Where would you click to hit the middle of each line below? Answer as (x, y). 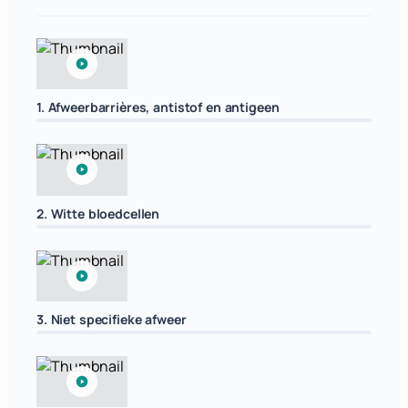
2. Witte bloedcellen (98, 213)
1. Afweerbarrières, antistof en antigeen (158, 107)
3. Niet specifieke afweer (112, 319)
